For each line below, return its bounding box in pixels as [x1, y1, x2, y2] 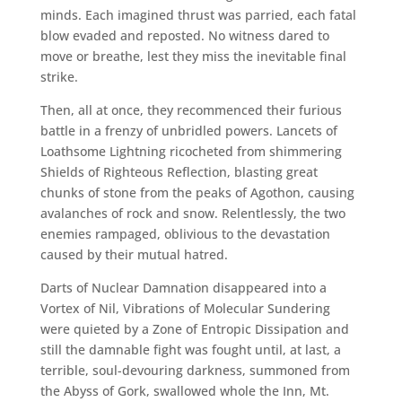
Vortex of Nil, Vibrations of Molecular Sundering [39, 299, 330, 317]
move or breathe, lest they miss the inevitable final [39, 47, 346, 65]
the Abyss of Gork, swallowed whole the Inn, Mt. [39, 381, 329, 399]
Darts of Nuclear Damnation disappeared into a [39, 278, 327, 296]
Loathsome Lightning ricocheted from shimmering [39, 142, 342, 160]
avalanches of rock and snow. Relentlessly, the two [39, 204, 345, 222]
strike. [39, 67, 78, 85]
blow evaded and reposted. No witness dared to [39, 26, 329, 44]
